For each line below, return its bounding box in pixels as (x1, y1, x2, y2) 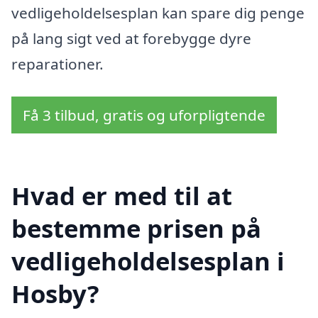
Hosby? (11, 276, 99, 310)
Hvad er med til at (11, 178, 232, 212)
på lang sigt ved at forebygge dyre (11, 28, 251, 49)
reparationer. (11, 54, 104, 75)
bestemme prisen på (11, 211, 261, 245)
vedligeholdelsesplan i (11, 243, 285, 278)
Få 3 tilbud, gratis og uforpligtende (23, 105, 265, 126)
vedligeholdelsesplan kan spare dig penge (11, 3, 305, 23)
